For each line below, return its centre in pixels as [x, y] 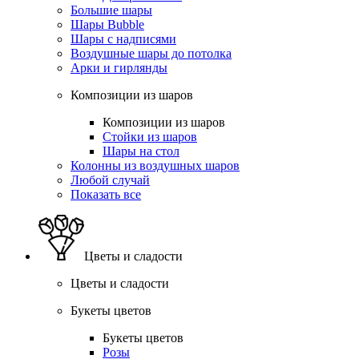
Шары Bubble [107, 24]
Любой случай [110, 179]
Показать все [106, 194]
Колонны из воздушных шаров [155, 165]
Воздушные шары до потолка [151, 53]
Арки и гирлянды [119, 67]
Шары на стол [141, 151]
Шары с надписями [123, 38]
